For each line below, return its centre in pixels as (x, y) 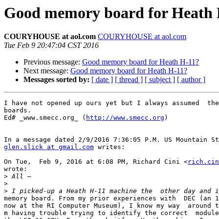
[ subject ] (160, 80)
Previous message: (53, 62)
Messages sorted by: (56, 80)
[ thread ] (129, 80)
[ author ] (191, 80)
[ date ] (102, 80)
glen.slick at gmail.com (49, 147)
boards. (18, 110)
